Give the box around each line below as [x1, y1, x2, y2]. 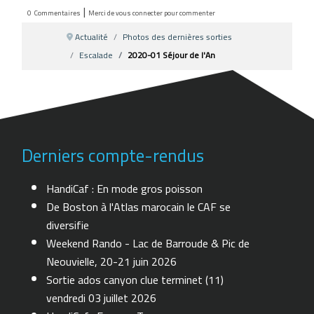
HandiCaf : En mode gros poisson [46, 178, 203, 200]
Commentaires [34, 6, 81, 20]
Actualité [75, 28, 109, 45]
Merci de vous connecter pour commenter [88, 6, 216, 20]
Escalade [79, 46, 114, 63]
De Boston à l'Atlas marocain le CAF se [46, 196, 231, 218]
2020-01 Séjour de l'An [128, 46, 216, 63]
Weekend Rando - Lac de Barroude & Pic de [46, 233, 250, 254]
